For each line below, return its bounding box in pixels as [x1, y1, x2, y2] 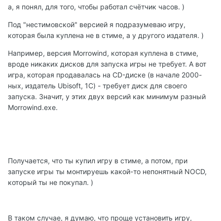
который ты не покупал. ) [8, 178, 93, 186]
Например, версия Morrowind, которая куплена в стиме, [8, 48, 198, 57]
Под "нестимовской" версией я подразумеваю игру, [8, 20, 185, 29]
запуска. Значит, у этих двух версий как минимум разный [8, 92, 206, 101]
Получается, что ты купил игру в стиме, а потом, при [8, 156, 187, 165]
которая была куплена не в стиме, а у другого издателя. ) [8, 31, 204, 39]
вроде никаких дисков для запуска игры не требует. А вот [8, 59, 206, 68]
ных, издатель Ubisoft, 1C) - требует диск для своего [8, 81, 187, 90]
